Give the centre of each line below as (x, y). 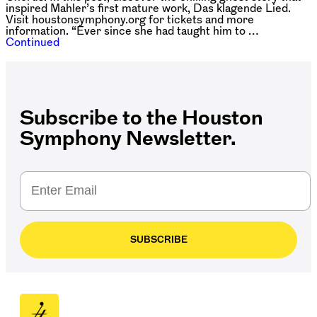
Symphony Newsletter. (128, 137)
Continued (33, 41)
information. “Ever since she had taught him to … (132, 30)
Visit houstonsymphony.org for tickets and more (130, 19)
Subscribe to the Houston (142, 117)
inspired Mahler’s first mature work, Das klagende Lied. (148, 7)
